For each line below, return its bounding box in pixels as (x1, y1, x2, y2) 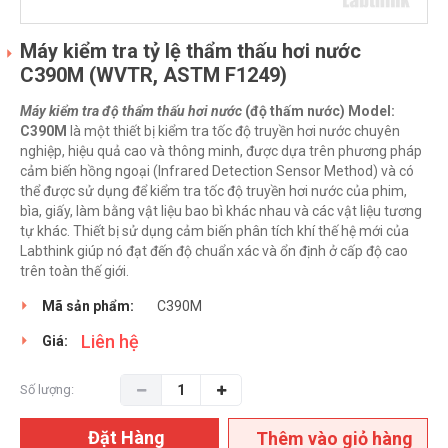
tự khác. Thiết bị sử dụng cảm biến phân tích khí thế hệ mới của (20, 223, 409, 240)
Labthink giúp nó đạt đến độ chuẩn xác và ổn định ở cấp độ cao (20, 243, 408, 260)
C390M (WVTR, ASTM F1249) (20, 63, 287, 88)
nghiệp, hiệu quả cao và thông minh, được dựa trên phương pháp (20, 143, 422, 160)
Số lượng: (20, 382, 74, 398)
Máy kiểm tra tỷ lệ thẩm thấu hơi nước (20, 39, 361, 64)
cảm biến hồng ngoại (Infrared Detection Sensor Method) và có (20, 163, 414, 180)
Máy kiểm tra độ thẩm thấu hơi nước (20, 103, 242, 120)
